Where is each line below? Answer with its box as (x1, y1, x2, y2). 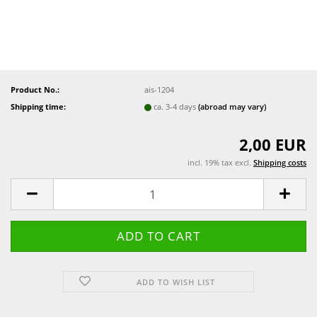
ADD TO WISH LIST (137, 277, 216, 287)
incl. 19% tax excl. (188, 157, 253, 168)
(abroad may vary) (198, 100, 267, 112)
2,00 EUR (239, 134, 306, 155)
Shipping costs (253, 157, 306, 168)
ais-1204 (144, 83, 175, 95)
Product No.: (11, 83, 59, 95)
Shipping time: (11, 100, 66, 112)
